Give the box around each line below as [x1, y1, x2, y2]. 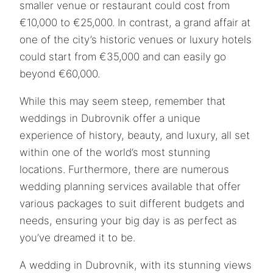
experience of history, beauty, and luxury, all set [19, 129, 250, 141]
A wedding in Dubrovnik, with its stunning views [19, 258, 252, 271]
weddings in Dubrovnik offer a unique [19, 112, 200, 124]
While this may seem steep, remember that [19, 94, 225, 107]
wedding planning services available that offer [19, 180, 241, 193]
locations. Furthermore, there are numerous [19, 163, 229, 175]
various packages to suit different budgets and [19, 197, 244, 210]
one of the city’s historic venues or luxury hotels [19, 33, 252, 46]
